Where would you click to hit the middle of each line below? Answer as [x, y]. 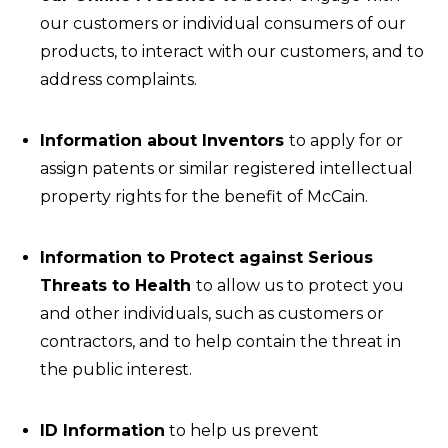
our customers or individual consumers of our [223, 23]
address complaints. [118, 79]
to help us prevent [242, 430]
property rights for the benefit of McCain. [204, 196]
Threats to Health [118, 285]
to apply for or [346, 140]
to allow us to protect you [300, 285]
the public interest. [116, 369]
